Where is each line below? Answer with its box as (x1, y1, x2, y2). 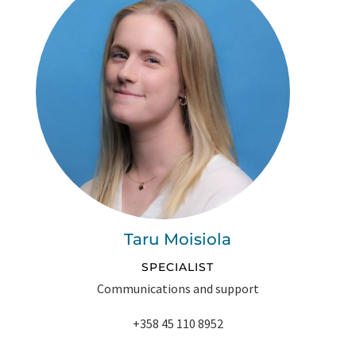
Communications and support (96, 281, 259, 297)
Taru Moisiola (124, 230, 232, 250)
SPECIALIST (141, 260, 215, 275)
